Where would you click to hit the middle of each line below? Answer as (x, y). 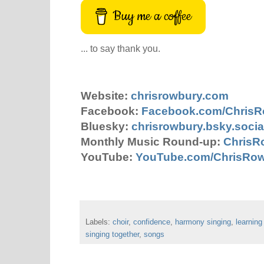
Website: (106, 96)
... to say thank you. (121, 48)
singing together (112, 235)
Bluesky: (106, 127)
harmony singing (203, 222)
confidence (152, 222)
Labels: (99, 222)
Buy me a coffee (152, 16)
